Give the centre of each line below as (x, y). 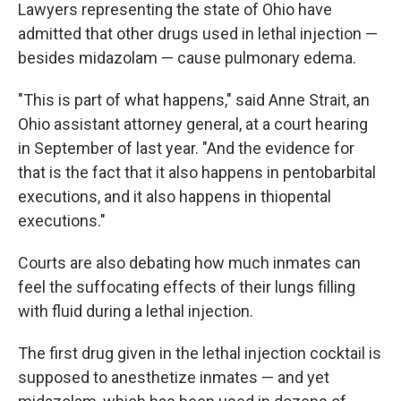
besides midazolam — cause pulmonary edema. (187, 57)
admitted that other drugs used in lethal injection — (198, 33)
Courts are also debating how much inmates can (189, 262)
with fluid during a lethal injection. (136, 311)
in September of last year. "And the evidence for (186, 148)
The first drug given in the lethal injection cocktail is (200, 353)
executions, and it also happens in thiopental (175, 196)
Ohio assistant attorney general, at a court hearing (193, 124)
